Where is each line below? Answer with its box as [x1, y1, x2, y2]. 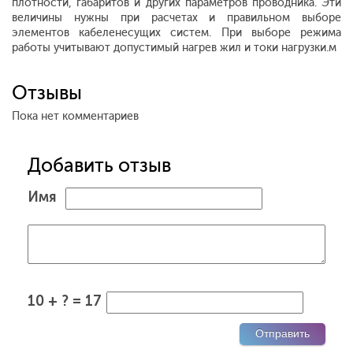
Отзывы [12, 81, 82, 105]
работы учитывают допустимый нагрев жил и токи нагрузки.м [12, 41, 336, 55]
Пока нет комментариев [12, 110, 139, 124]
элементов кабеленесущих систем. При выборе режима [12, 26, 341, 40]
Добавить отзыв [28, 154, 171, 177]
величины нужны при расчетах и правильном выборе [12, 11, 341, 25]
